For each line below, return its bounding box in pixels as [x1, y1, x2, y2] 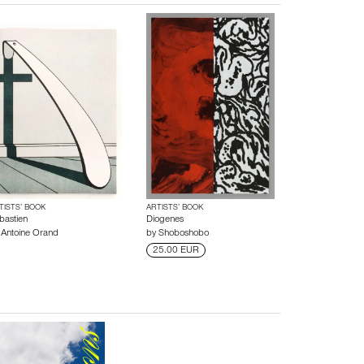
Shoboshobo [158, 229, 210, 239]
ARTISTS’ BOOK [146, 204, 204, 212]
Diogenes [146, 215, 184, 225]
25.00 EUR [153, 246, 200, 256]
